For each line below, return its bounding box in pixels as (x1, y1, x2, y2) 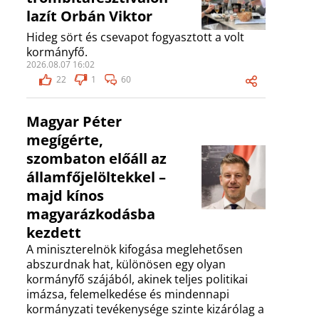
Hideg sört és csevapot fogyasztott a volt (26, 29, 244, 46)
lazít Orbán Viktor (26, 6, 152, 26)
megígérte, (26, 130, 103, 150)
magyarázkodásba (26, 204, 155, 224)
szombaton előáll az (26, 149, 167, 169)
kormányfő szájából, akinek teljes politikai (26, 271, 248, 288)
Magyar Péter (26, 112, 122, 132)
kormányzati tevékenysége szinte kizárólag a (26, 301, 264, 318)
